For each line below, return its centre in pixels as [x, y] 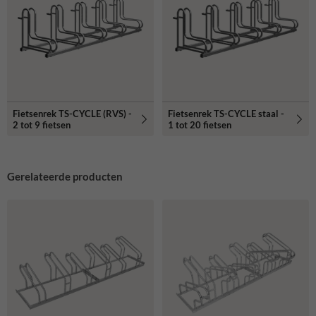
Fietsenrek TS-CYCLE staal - [226, 113]
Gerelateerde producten [65, 176]
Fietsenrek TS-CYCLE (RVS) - [72, 113]
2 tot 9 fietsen [42, 124]
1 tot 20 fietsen [200, 124]
